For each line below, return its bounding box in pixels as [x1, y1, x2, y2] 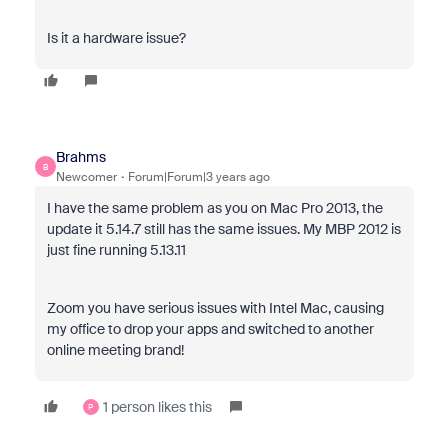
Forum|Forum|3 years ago [127, 169, 270, 185]
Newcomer [55, 169, 117, 185]
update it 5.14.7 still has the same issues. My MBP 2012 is [46, 220, 401, 238]
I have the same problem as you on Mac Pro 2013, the [46, 199, 383, 217]
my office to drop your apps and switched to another [46, 320, 374, 338]
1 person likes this [102, 398, 212, 416]
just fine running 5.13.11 [46, 241, 189, 259]
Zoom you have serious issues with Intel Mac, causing [46, 299, 384, 317]
